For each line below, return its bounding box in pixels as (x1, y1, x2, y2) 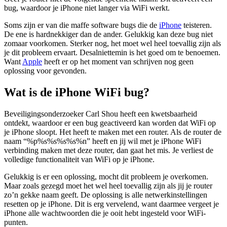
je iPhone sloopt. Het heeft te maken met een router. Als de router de (4, 128, 221, 137)
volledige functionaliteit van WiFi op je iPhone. (4, 155, 155, 164)
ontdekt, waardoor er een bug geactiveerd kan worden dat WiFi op (4, 119, 216, 128)
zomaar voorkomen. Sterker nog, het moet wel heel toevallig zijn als (4, 39, 221, 48)
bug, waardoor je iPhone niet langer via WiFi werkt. (4, 4, 170, 13)
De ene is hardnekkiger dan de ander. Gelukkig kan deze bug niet (4, 30, 213, 39)
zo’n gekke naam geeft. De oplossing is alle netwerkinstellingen (4, 191, 207, 200)
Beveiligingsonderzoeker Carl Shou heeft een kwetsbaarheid (4, 109, 197, 119)
